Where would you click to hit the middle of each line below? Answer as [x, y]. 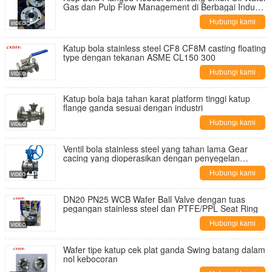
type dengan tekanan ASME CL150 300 [139, 57]
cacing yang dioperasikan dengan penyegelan [151, 158]
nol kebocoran [90, 259]
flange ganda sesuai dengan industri [133, 107]
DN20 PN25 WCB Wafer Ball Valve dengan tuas [154, 199]
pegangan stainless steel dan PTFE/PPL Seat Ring [161, 208]
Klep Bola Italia [92, 16]
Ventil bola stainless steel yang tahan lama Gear [155, 149]
